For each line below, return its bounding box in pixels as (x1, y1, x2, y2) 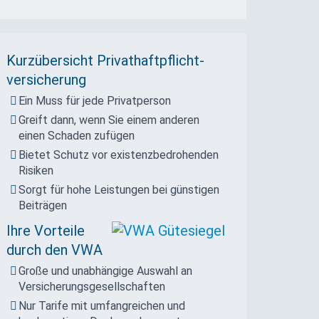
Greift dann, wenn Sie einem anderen (19, 113, 200, 127)
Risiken (19, 163, 54, 177)
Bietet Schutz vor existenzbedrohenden (19, 147, 219, 162)
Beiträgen (19, 198, 68, 212)
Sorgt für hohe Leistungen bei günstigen (19, 182, 220, 197)
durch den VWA (6, 241, 103, 258)
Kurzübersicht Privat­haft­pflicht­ (6, 51, 205, 69)
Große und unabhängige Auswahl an (19, 263, 193, 278)
